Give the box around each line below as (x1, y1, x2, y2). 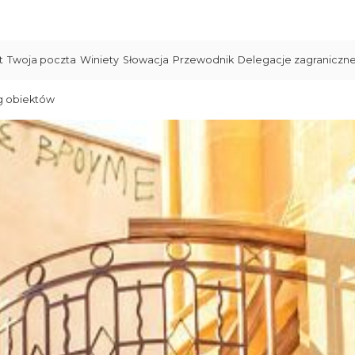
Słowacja (123, 54, 169, 66)
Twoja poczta (7, 54, 76, 66)
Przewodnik (173, 54, 234, 66)
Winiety (80, 54, 119, 66)
